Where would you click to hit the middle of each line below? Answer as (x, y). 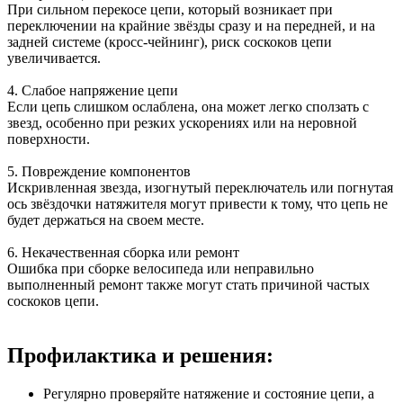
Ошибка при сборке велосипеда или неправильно (161, 268)
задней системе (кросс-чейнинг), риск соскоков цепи (170, 41)
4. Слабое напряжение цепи (93, 90)
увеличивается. (54, 58)
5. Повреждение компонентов (99, 171)
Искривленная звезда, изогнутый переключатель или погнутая (200, 187)
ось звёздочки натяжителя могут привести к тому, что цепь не (197, 203)
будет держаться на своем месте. (106, 219)
